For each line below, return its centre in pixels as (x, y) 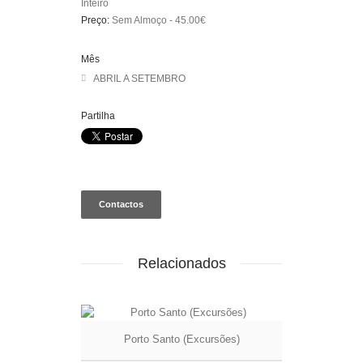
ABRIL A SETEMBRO (139, 79)
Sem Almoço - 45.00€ (159, 20)
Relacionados (181, 264)
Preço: (96, 20)
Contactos (121, 205)
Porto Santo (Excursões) (181, 340)
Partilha (98, 116)
